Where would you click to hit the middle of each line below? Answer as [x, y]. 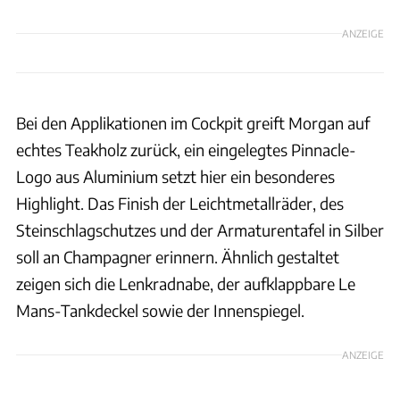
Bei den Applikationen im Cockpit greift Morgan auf [193, 122]
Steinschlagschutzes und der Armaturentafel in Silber [200, 229]
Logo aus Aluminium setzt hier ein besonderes [175, 176]
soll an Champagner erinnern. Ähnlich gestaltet [178, 256]
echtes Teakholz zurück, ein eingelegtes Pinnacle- [186, 149]
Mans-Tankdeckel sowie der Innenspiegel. [160, 310]
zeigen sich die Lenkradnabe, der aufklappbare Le [186, 283]
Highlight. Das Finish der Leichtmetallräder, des [180, 203]
